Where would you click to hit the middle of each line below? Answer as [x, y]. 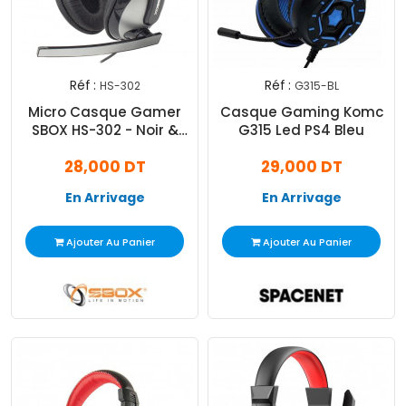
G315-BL [316, 86]
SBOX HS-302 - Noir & [105, 130]
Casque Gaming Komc [301, 112]
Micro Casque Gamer [105, 112]
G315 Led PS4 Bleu [301, 130]
